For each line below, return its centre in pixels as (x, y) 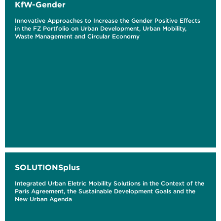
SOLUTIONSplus (47, 167)
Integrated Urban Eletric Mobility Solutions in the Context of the (110, 184)
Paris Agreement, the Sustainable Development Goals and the (105, 191)
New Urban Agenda (43, 199)
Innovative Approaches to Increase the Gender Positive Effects (108, 21)
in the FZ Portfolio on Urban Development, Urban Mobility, (101, 29)
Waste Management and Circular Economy (77, 37)
